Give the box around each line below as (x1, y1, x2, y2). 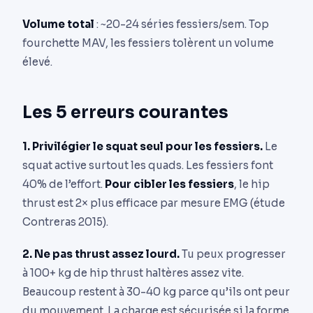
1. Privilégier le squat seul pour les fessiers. (22, 140, 263, 154)
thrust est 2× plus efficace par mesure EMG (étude (22, 196, 285, 210)
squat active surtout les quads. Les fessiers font (22, 159, 273, 173)
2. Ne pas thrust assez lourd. (22, 247, 180, 261)
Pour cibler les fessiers (105, 177, 234, 191)
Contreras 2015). (22, 215, 108, 229)
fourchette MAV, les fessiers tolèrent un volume (22, 36, 274, 50)
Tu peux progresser (180, 247, 286, 261)
